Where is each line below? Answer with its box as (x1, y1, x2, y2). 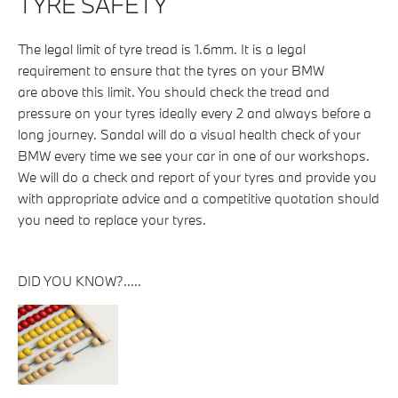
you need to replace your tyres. (18, 210, 213, 228)
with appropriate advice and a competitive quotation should (18, 188, 379, 207)
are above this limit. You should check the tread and (18, 82, 330, 100)
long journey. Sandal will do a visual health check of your (18, 124, 361, 143)
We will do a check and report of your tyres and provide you (18, 167, 377, 186)
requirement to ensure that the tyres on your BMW (18, 60, 324, 79)
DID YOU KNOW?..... (18, 271, 141, 290)
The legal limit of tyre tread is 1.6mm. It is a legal (18, 39, 306, 58)
